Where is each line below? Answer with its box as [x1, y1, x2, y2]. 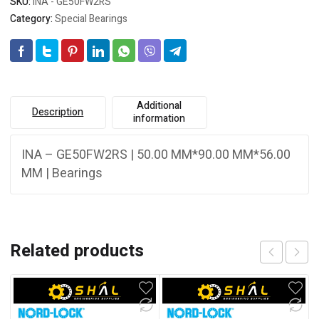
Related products [10, 239, 144, 264]
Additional [137, 98, 182, 114]
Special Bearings [55, 11, 127, 27]
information [133, 111, 186, 127]
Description [32, 105, 84, 120]
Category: [10, 11, 55, 27]
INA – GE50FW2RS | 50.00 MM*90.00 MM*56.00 [21, 145, 291, 165]
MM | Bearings [21, 164, 103, 184]
